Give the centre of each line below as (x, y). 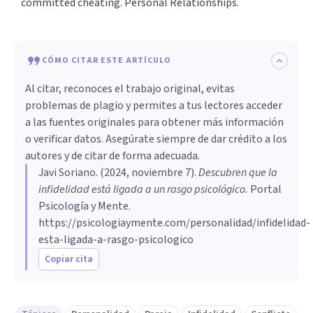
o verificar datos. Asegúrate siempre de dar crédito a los (156, 139)
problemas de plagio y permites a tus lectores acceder (154, 105)
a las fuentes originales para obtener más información (154, 122)
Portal (265, 189)
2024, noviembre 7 (147, 172)
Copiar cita (69, 259)
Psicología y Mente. (85, 206)
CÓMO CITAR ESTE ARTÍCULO (107, 60)
